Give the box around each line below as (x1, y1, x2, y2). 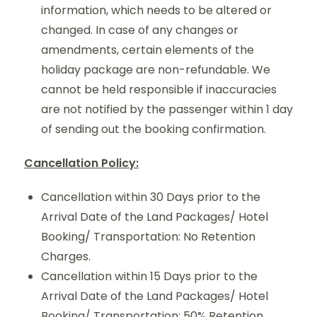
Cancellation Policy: (24, 154, 139, 171)
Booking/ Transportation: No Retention (41, 228, 255, 245)
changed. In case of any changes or (41, 21, 238, 38)
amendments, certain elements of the (41, 41, 254, 58)
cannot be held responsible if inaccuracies (41, 81, 277, 98)
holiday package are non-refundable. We (41, 61, 270, 78)
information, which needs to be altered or (41, 1, 272, 18)
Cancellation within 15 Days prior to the (41, 267, 258, 284)
